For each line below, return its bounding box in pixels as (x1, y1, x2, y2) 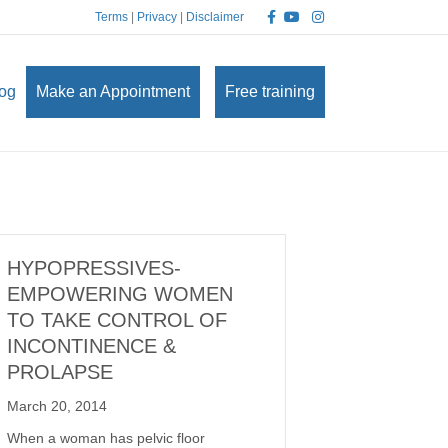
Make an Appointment (36, 83, 190, 100)
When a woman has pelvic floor (7, 430, 205, 446)
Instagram (299, 4, 353, 18)
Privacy (137, 10, 177, 24)
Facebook (251, 4, 305, 18)
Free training (225, 83, 315, 100)
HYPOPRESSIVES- (7, 257, 181, 279)
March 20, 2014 (7, 398, 107, 414)
